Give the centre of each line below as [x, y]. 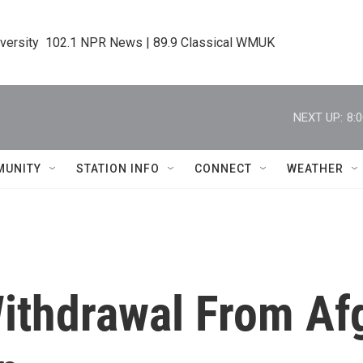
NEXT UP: [318, 117]
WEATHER [315, 169]
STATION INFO [118, 169]
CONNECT [223, 169]
